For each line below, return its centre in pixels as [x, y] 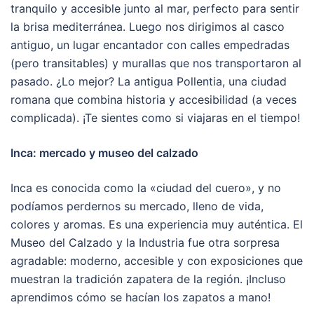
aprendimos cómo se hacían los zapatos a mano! [141, 297]
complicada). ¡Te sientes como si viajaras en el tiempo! [155, 117]
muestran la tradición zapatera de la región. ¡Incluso [148, 279]
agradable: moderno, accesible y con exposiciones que [157, 260]
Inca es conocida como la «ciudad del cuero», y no [146, 187]
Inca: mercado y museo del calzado [104, 152]
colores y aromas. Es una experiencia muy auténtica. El [157, 224]
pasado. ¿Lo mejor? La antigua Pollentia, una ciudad [149, 81]
